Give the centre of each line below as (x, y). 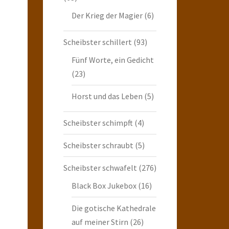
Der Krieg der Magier (107, 15)
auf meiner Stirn (100, 222)
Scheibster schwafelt (100, 167)
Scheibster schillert (97, 42)
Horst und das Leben (107, 96)
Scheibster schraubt (98, 145)
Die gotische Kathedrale (113, 208)
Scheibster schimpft (98, 122)
